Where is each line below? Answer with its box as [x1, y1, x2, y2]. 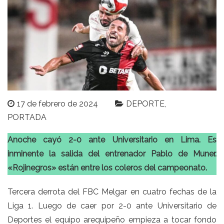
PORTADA [7, 112, 46, 122]
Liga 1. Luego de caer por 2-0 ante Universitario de [7, 201, 216, 211]
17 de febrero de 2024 [17, 99, 98, 109]
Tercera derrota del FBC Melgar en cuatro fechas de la [7, 187, 216, 197]
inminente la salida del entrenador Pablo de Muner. [7, 149, 216, 159]
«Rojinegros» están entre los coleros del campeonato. [7, 163, 207, 173]
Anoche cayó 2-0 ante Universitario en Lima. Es [7, 135, 216, 145]
